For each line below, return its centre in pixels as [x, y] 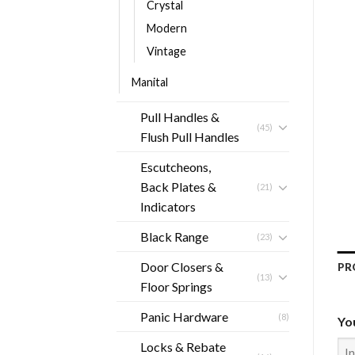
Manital [150, 82]
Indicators [168, 206]
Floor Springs [176, 286]
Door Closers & [182, 267]
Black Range [174, 237]
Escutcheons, [176, 167]
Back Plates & [178, 187]
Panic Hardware [184, 317]
